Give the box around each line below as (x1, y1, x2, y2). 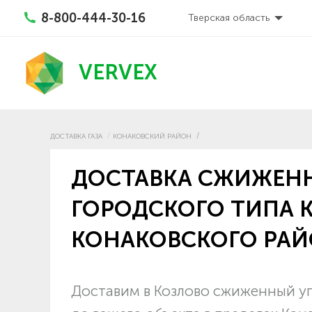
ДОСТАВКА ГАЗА (50, 132, 102, 141)
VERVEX (79, 60, 157, 86)
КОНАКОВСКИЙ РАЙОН (113, 132, 192, 141)
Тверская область (188, 12, 270, 24)
